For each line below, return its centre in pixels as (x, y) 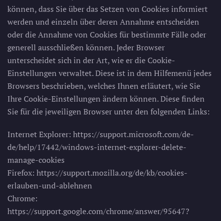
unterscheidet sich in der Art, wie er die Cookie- (91, 60)
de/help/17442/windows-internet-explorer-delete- (97, 147)
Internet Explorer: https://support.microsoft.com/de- (101, 134)
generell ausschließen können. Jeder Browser (86, 47)
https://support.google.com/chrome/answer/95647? (98, 211)
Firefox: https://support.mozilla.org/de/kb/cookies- (97, 173)
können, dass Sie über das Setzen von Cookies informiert (108, 9)
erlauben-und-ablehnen (50, 185)
